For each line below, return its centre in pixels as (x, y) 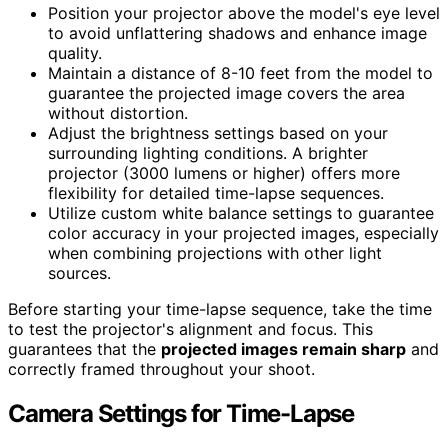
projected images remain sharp (283, 349)
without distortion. (118, 113)
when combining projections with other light (215, 253)
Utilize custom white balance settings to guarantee (241, 213)
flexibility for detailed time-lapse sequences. (216, 193)
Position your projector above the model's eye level (244, 13)
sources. (79, 273)
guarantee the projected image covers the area (226, 93)
